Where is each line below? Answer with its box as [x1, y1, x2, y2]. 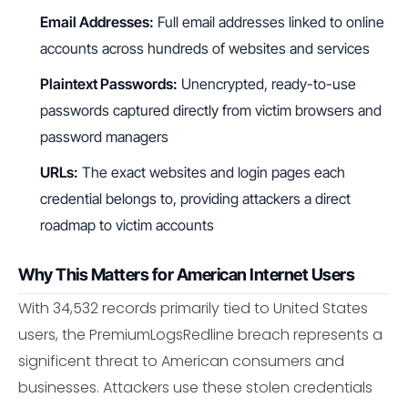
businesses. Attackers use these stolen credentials [18, 377, 372, 399]
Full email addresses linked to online [154, 13, 384, 32]
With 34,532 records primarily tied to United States [18, 298, 368, 320]
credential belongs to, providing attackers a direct [40, 189, 351, 208]
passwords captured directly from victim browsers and [40, 101, 382, 119]
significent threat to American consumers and [18, 351, 344, 372]
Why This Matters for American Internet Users [18, 263, 354, 284]
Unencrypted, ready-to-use [178, 75, 356, 93]
